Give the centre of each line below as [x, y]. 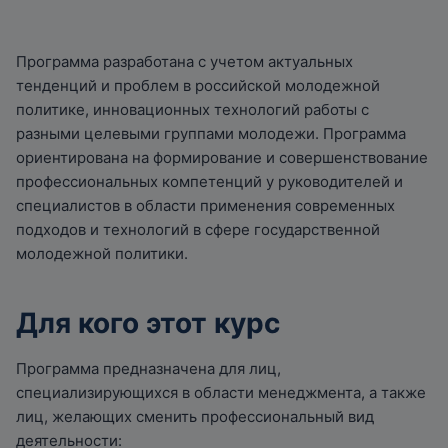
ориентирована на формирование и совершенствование [222, 157]
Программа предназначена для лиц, [148, 368]
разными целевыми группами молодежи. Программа [211, 133]
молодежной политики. [102, 253]
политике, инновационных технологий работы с [192, 109]
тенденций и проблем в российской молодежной [198, 85]
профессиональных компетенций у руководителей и [209, 181]
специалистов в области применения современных [205, 205]
